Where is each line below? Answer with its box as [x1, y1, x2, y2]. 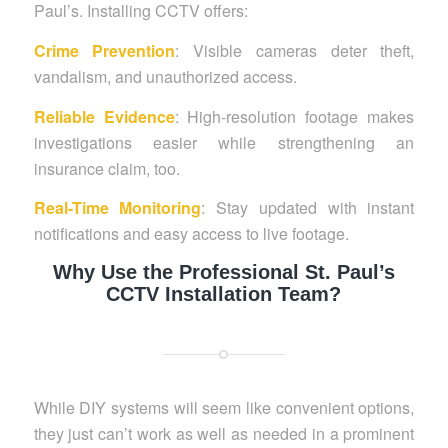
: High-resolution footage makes [174, 104, 415, 128]
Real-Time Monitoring [33, 196, 202, 220]
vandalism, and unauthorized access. [33, 64, 297, 88]
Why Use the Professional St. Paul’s [52, 260, 395, 283]
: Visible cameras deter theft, [175, 38, 415, 62]
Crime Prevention [33, 38, 176, 62]
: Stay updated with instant [201, 196, 415, 220]
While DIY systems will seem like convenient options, [33, 395, 415, 419]
